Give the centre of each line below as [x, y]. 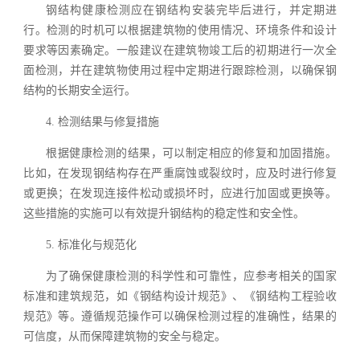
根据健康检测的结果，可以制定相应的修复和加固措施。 [191, 153]
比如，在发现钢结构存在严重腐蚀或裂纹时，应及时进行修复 [180, 173]
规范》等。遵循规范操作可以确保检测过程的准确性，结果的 [180, 316]
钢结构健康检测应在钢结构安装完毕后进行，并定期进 [191, 10]
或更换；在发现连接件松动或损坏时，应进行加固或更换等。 [180, 193]
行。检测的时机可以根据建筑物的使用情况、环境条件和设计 [180, 30]
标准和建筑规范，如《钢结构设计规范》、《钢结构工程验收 [180, 296]
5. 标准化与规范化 [92, 244]
